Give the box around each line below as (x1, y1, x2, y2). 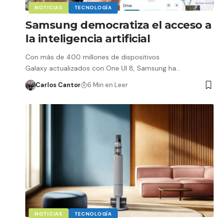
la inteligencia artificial (25, 32, 150, 45)
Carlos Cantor (35, 80, 81, 89)
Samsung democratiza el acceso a (25, 18, 212, 32)
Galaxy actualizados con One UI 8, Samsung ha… (25, 63, 181, 73)
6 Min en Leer (87, 80, 128, 89)
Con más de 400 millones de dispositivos (25, 52, 160, 61)
